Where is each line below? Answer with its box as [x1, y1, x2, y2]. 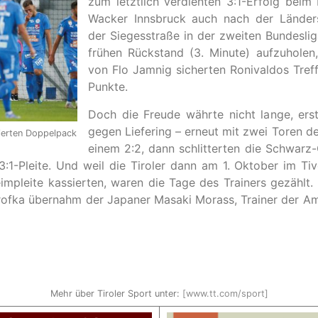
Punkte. [88, 79, 128, 94]
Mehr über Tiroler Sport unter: [50, 288, 182, 299]
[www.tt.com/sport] [182, 288, 268, 299]
